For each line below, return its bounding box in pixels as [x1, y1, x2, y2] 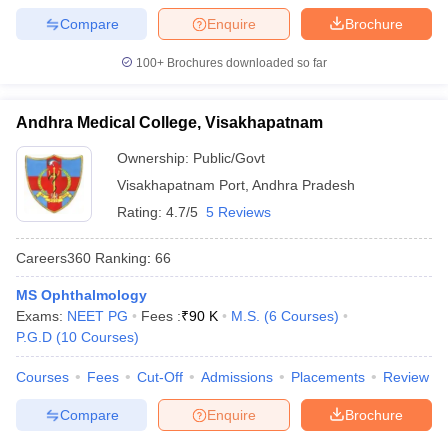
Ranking [91, 249, 147, 266]
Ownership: [117, 150, 193, 166]
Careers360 [16, 249, 91, 266]
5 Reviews [206, 204, 271, 220]
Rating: [117, 204, 166, 220]
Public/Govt [193, 150, 265, 166]
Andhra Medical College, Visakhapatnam [16, 114, 323, 131]
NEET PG [67, 308, 128, 324]
